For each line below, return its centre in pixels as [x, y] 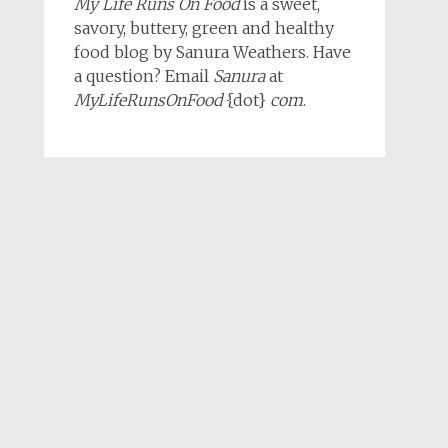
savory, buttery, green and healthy [203, 27]
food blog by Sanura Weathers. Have [212, 51]
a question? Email [143, 75]
